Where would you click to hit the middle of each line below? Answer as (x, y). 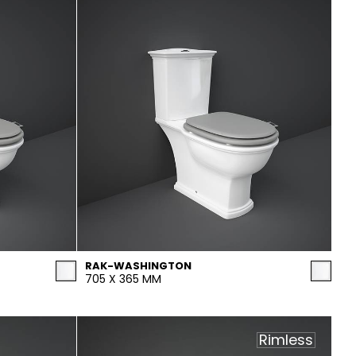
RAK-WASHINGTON (138, 266)
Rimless (286, 340)
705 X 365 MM (123, 279)
